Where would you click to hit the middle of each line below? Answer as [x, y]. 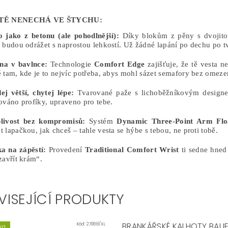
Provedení [65, 150]
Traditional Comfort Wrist [132, 150]
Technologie [71, 64]
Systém [101, 121]
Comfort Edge [120, 64]
